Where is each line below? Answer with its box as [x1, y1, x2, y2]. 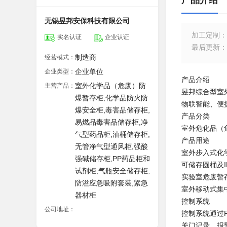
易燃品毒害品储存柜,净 [75, 118, 148, 126]
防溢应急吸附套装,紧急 [75, 179, 148, 187]
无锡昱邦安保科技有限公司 [45, 17, 130, 25]
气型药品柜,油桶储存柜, [75, 130, 150, 138]
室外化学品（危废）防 [75, 82, 146, 90]
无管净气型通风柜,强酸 [75, 142, 148, 150]
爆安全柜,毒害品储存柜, [75, 106, 150, 114]
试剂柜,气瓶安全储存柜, [75, 167, 150, 175]
